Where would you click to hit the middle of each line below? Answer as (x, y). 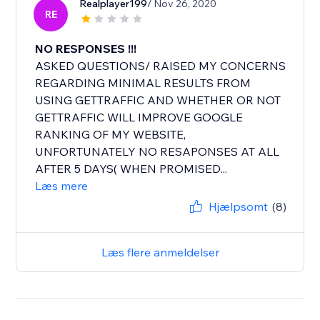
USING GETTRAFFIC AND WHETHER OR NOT (158, 100)
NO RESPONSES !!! (86, 49)
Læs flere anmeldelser (160, 252)
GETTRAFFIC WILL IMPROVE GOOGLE (139, 117)
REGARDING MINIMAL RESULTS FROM (143, 83)
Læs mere (62, 186)
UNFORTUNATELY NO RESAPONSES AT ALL (157, 152)
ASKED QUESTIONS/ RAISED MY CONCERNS (161, 66)
